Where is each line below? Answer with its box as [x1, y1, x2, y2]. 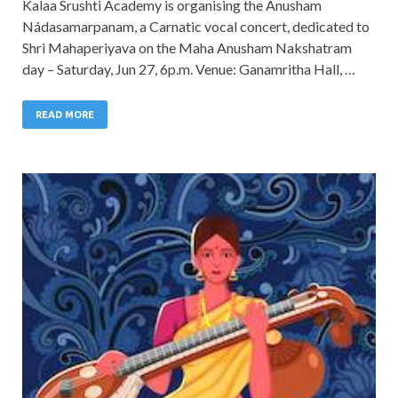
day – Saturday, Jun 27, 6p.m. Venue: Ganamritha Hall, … [22, 60, 355, 77]
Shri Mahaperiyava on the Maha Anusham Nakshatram [22, 38, 352, 56]
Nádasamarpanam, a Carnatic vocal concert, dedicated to [22, 17, 370, 35]
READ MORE [36, 108, 94, 120]
